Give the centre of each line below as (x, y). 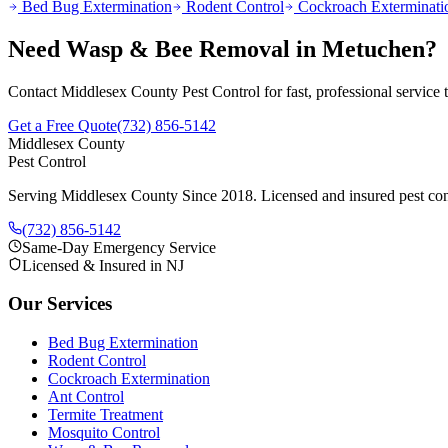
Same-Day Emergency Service (119, 247)
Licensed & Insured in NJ (103, 265)
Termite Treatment (105, 415)
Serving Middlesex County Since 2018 (130, 195)
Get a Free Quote (62, 125)
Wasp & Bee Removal (178, 48)
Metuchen (373, 48)
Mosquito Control (104, 433)
